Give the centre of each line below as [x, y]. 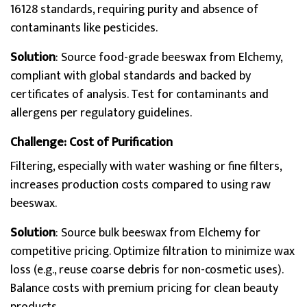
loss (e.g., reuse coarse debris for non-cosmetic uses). [147, 270]
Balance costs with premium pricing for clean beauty [144, 288]
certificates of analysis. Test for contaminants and [139, 95]
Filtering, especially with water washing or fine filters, [146, 167]
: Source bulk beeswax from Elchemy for [158, 233]
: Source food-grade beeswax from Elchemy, [169, 58]
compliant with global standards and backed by [131, 76]
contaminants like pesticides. [84, 28]
